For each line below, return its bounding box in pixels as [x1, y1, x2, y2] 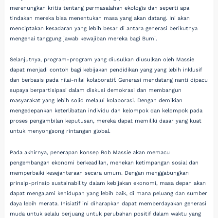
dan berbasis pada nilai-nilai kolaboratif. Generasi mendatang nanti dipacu [10, 77, 208, 84]
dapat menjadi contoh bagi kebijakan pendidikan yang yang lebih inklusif [10, 67, 202, 73]
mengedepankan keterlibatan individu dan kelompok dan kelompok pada [10, 108, 203, 114]
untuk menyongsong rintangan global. [10, 128, 111, 135]
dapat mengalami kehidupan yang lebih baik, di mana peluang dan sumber [10, 190, 208, 197]
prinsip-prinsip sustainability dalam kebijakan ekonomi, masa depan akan [10, 180, 206, 186]
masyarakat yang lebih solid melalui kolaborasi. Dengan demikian [10, 97, 183, 104]
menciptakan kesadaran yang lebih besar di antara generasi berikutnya [10, 25, 198, 32]
